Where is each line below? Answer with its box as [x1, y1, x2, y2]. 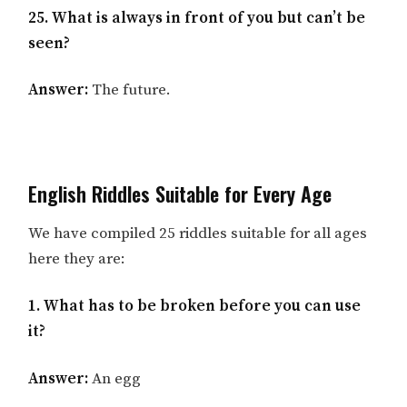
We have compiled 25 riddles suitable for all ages [28, 223, 368, 244]
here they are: [28, 249, 126, 270]
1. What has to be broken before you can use [28, 296, 362, 317]
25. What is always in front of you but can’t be [28, 7, 366, 28]
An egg [92, 369, 142, 390]
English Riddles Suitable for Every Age [28, 179, 333, 209]
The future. [88, 80, 172, 101]
